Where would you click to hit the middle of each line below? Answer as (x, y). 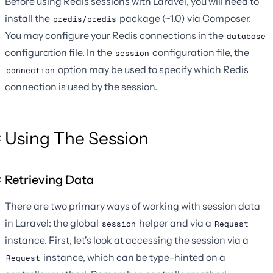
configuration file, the (200, 52)
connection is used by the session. (81, 86)
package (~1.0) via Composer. (184, 18)
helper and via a (175, 223)
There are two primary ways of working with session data (133, 206)
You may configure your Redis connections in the (115, 35)
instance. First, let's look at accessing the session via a (127, 240)
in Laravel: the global (53, 223)
